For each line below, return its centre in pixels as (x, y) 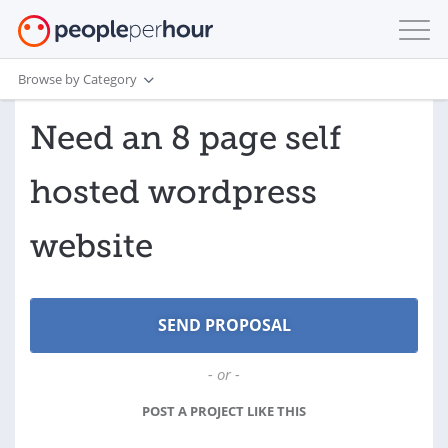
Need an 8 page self (185, 138)
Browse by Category (77, 78)
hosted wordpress (173, 192)
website (91, 246)
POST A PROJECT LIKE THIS (224, 411)
